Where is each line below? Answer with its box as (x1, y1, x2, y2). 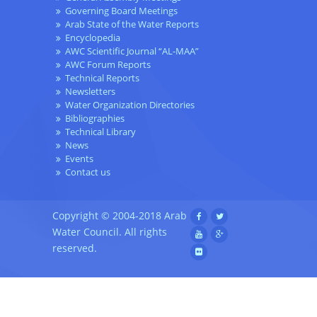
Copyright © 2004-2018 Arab (52, 209, 187, 223)
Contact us (65, 166, 110, 179)
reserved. (52, 241, 97, 255)
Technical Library (65, 125, 136, 139)
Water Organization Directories (65, 98, 195, 112)
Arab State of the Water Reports (65, 18, 199, 31)
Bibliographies (65, 112, 125, 125)
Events (65, 152, 93, 166)
